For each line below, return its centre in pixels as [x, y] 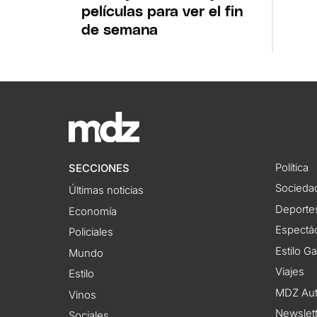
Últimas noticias [106, 191]
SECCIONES [99, 168]
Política [292, 167]
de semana [120, 30]
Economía [93, 211]
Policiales [91, 232]
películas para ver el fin [162, 11]
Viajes [289, 272]
